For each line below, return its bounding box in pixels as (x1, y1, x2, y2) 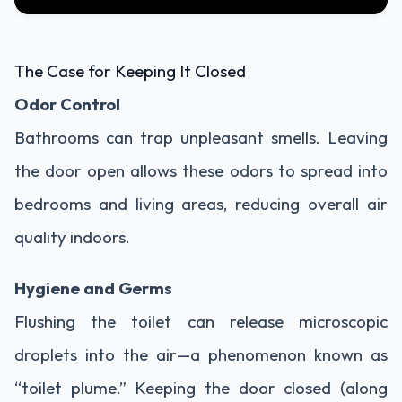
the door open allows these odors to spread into (14, 159, 388, 181)
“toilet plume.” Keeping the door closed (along (14, 376, 388, 398)
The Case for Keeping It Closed (14, 59, 246, 82)
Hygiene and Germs (14, 276, 172, 299)
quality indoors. (14, 225, 130, 248)
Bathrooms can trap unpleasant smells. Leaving (14, 126, 388, 148)
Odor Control (14, 92, 120, 115)
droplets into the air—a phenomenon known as (14, 343, 388, 365)
